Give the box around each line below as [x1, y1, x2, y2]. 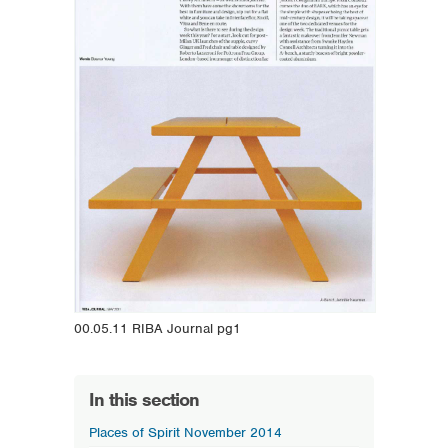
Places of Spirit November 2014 [89, 424, 282, 441]
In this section [89, 388, 199, 411]
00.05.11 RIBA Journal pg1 [74, 320, 241, 337]
